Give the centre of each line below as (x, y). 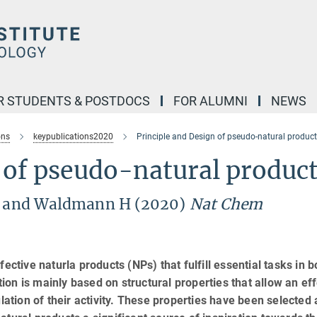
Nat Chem (226, 204)
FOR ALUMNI (211, 101)
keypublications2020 (73, 137)
